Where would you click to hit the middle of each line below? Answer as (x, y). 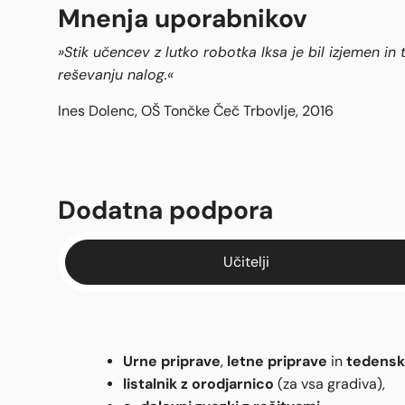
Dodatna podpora (165, 211)
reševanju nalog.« (116, 75)
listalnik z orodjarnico (198, 384)
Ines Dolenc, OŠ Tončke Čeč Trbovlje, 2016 (196, 111)
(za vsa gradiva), (330, 384)
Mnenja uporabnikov (183, 19)
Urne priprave (172, 361)
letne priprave (277, 361)
